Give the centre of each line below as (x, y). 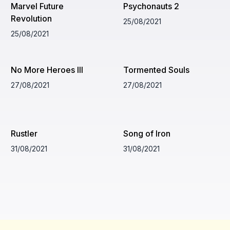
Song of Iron (147, 133)
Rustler (24, 133)
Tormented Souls (156, 70)
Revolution (32, 18)
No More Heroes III (47, 70)
